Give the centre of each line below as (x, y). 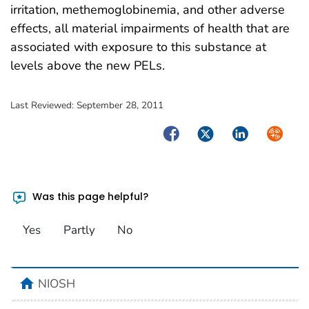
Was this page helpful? (89, 197)
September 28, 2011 (120, 105)
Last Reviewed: (43, 105)
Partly (79, 230)
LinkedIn (252, 132)
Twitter (214, 132)
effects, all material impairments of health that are (150, 28)
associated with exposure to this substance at (138, 47)
